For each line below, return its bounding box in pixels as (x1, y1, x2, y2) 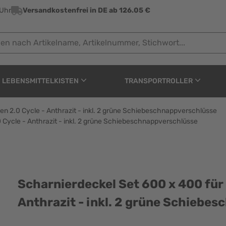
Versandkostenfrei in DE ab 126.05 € (22, 6, 150, 15)
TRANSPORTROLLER (125, 77, 193, 85)
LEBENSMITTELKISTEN (2, 77, 79, 85)
